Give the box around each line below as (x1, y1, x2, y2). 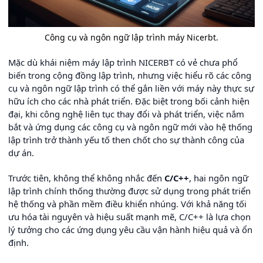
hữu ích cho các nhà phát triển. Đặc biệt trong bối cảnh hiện (8, 95, 249, 107)
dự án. (8, 147, 34, 159)
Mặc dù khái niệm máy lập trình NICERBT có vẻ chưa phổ (8, 56, 238, 68)
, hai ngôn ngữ (189, 172, 248, 184)
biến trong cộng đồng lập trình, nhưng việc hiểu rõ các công (8, 69, 251, 81)
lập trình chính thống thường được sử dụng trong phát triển (8, 185, 251, 197)
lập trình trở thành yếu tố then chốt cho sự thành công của (8, 134, 244, 146)
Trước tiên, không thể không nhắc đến (8, 172, 164, 184)
